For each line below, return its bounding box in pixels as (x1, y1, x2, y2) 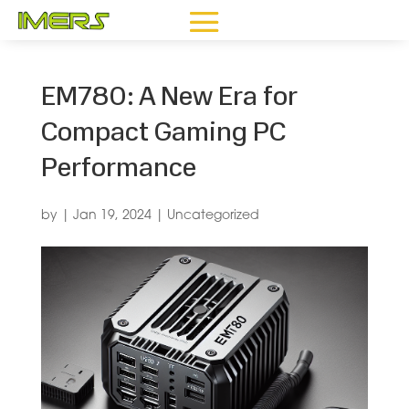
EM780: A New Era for (40, 84, 297, 112)
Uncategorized (166, 209, 259, 223)
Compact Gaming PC (40, 120, 286, 148)
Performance (40, 155, 196, 184)
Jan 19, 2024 (72, 209, 152, 223)
